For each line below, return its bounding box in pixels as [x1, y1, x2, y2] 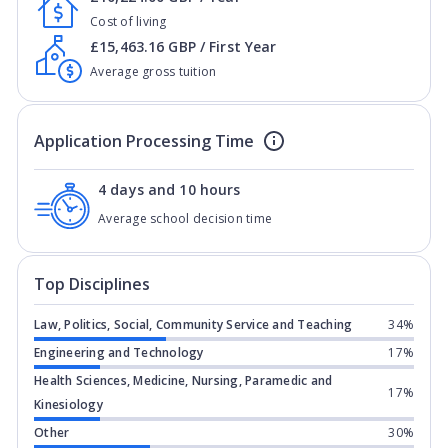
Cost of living [90, 13, 167, 30]
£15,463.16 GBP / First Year [90, 37, 277, 56]
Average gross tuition [90, 63, 217, 80]
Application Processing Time [34, 130, 254, 152]
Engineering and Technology [34, 344, 204, 361]
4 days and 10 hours [98, 180, 241, 199]
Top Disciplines [34, 273, 150, 295]
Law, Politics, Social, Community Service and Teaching [34, 316, 353, 333]
